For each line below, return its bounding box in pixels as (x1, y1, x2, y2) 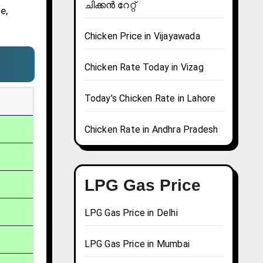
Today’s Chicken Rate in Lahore (84, 93, 216, 104)
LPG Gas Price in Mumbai (84, 238, 190, 250)
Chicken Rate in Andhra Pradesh (84, 124, 218, 136)
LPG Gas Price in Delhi (84, 207, 178, 219)
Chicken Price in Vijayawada (84, 31, 200, 42)
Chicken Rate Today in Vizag (84, 62, 204, 73)
